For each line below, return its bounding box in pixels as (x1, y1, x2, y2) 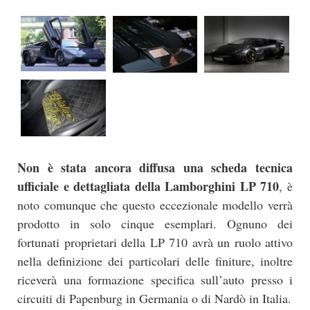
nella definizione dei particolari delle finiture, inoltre (17, 252, 293, 269)
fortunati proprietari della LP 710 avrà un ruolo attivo (17, 233, 293, 250)
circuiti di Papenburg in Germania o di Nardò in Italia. (17, 289, 291, 307)
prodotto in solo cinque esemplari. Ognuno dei (17, 215, 293, 232)
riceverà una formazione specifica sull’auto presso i (17, 271, 293, 288)
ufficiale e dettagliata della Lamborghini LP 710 (17, 176, 280, 195)
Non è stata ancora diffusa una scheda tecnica (17, 158, 293, 176)
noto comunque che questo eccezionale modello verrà (17, 196, 293, 213)
